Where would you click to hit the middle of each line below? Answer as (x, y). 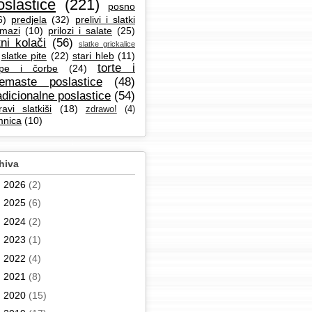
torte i (116, 68)
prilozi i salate (80, 31)
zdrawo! (101, 110)
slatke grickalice (107, 44)
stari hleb (93, 56)
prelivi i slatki (105, 20)
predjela (29, 20)
